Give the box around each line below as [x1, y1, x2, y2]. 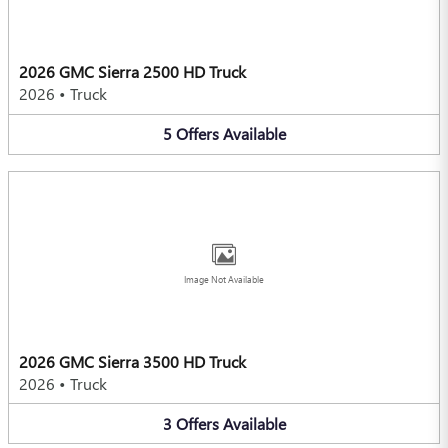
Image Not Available [184, 273, 264, 286]
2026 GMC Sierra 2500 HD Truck [19, 61, 246, 83]
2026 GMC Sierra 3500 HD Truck [19, 350, 246, 372]
